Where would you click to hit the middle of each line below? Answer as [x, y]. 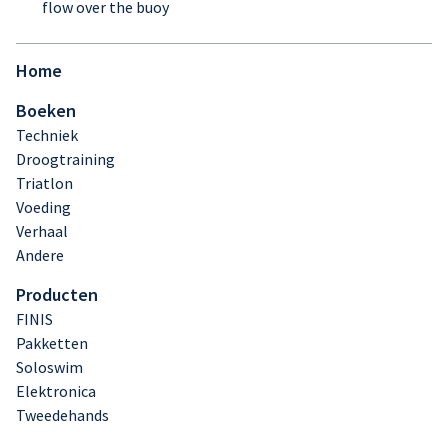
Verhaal [42, 231]
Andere [40, 255]
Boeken [46, 110]
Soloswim [49, 367]
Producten [57, 294]
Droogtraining [65, 159]
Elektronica [56, 391]
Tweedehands [62, 415]
